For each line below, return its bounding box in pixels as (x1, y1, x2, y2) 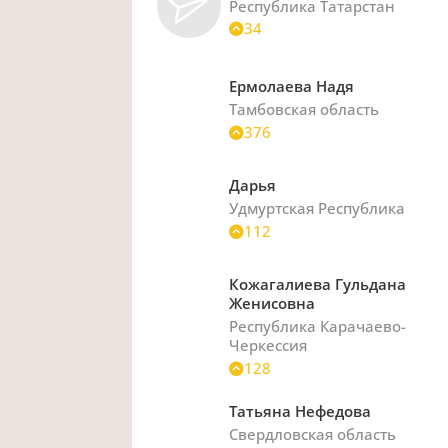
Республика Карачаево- (229, 316, 407, 337)
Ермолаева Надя (229, 76, 355, 97)
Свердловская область (229, 423, 397, 444)
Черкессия (229, 335, 308, 356)
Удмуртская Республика (229, 198, 406, 219)
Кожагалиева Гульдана (229, 274, 407, 295)
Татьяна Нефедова (229, 400, 372, 421)
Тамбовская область (229, 99, 380, 120)
